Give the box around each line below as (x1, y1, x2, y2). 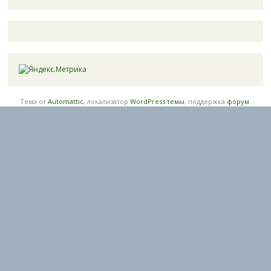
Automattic (48, 96, 83, 106)
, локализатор (83, 96, 130, 106)
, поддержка (184, 96, 227, 106)
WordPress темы (130, 96, 184, 106)
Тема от (20, 96, 48, 106)
